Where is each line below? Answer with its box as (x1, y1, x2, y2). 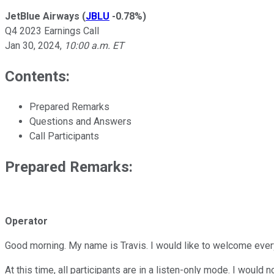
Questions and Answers (29, 115, 131, 127)
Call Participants (29, 130, 99, 142)
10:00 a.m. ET (64, 39, 124, 51)
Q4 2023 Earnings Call (5, 24, 99, 37)
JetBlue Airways (5, 10, 80, 22)
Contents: (5, 67, 70, 85)
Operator (5, 215, 48, 228)
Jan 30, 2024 (5, 39, 60, 51)
